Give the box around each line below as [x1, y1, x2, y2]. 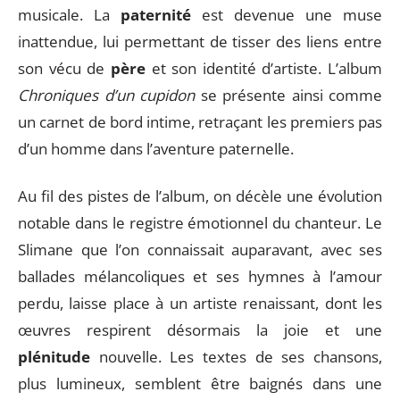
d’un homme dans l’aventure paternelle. [18, 138, 294, 159]
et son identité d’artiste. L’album [145, 58, 382, 79]
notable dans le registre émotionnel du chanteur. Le [18, 212, 382, 233]
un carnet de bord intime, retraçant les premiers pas [18, 112, 382, 132]
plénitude [18, 346, 90, 367]
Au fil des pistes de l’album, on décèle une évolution [18, 185, 382, 206]
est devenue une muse [191, 4, 382, 25]
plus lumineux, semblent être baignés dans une [18, 372, 382, 394]
